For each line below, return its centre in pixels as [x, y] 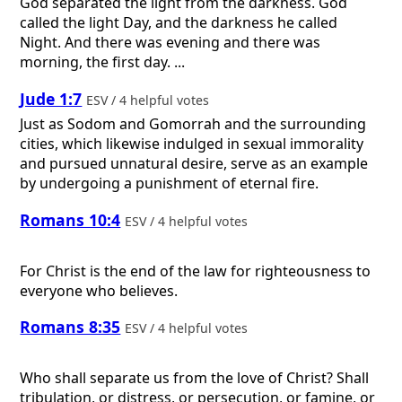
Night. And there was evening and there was [170, 43]
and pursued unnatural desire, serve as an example [194, 164]
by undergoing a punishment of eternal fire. [170, 184]
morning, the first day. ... [103, 62]
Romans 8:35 [70, 327]
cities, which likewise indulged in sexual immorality [192, 144]
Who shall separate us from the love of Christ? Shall [195, 377]
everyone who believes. [99, 290]
